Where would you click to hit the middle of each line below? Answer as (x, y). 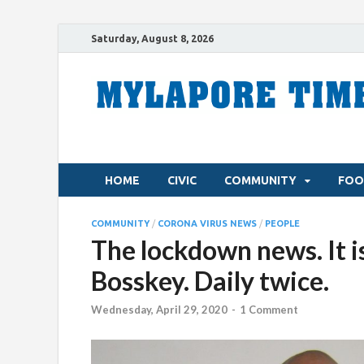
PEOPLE (282, 223)
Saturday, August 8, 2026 (152, 38)
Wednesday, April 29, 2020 (159, 310)
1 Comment (269, 310)
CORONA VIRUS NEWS (207, 223)
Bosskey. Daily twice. (210, 281)
